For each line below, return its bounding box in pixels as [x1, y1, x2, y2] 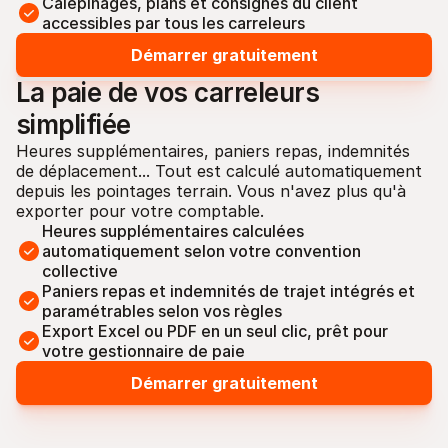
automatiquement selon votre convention [42, 241, 361, 261]
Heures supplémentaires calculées [42, 221, 304, 241]
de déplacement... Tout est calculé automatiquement [16, 161, 422, 181]
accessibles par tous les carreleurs [42, 13, 305, 33]
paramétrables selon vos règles [42, 301, 282, 321]
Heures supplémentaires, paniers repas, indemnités [16, 141, 410, 161]
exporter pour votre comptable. [16, 201, 264, 221]
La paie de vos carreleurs [16, 77, 319, 108]
